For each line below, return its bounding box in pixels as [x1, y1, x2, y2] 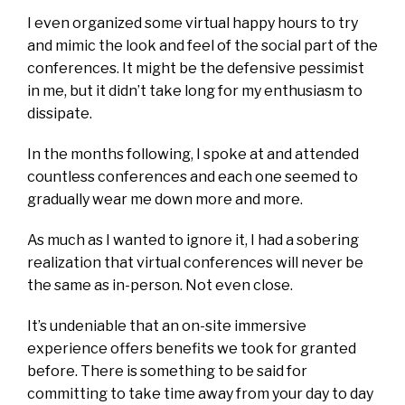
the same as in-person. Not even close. [27, 276, 293, 294]
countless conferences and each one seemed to [27, 167, 358, 185]
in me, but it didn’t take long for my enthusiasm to [27, 81, 363, 99]
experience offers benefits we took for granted [27, 339, 356, 357]
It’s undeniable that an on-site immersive [27, 316, 306, 334]
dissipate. [27, 104, 92, 122]
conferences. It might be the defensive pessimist [27, 59, 364, 77]
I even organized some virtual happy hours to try [27, 14, 358, 32]
